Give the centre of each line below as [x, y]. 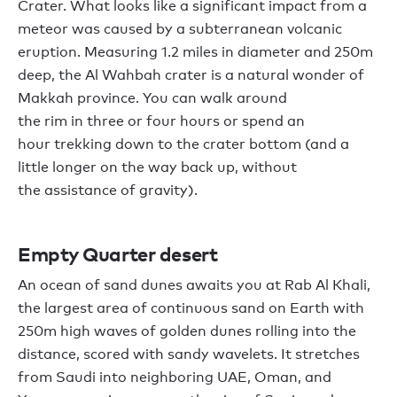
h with [343, 307]
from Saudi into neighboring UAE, [136, 377]
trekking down [104, 144]
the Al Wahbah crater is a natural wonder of [210, 74]
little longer [59, 167]
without [269, 167]
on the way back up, [171, 167]
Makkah [47, 97]
